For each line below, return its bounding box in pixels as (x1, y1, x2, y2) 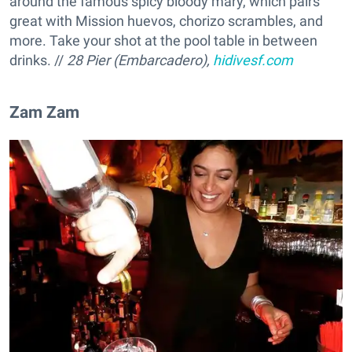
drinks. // (9, 52, 67, 69)
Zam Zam (9, 102, 79, 123)
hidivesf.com (213, 52, 293, 69)
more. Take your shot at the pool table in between (9, 32, 317, 49)
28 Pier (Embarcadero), (67, 52, 213, 69)
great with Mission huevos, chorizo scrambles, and (9, 13, 323, 30)
